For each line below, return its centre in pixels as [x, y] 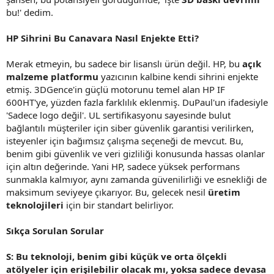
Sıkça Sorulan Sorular [55, 230]
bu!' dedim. [30, 12]
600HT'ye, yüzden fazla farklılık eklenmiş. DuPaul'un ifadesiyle [137, 102]
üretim [224, 192]
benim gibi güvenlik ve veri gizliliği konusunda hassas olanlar [135, 153]
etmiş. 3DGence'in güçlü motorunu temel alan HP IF [116, 89]
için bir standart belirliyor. [119, 205]
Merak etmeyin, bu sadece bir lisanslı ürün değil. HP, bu [124, 63]
